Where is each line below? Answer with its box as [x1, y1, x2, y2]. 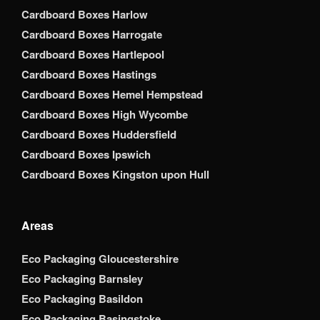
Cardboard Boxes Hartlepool [21, 46, 164, 63]
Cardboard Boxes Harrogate [21, 26, 162, 43]
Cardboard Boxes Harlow [21, 6, 148, 23]
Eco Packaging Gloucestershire [21, 251, 179, 267]
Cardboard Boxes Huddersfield [21, 126, 176, 143]
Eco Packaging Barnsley [21, 271, 143, 287]
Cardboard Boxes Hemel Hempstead [21, 86, 203, 103]
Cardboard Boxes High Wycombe [21, 106, 188, 123]
